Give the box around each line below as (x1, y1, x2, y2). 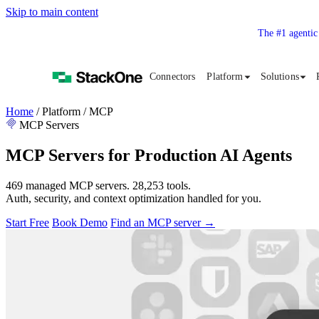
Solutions (260, 71, 299, 82)
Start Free (6, 216, 49, 229)
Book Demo (52, 216, 108, 229)
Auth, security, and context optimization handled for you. (6, 192, 261, 204)
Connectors (150, 71, 196, 82)
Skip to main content (6, 6, 98, 18)
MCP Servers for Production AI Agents (6, 145, 292, 164)
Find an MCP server (110, 216, 204, 229)
